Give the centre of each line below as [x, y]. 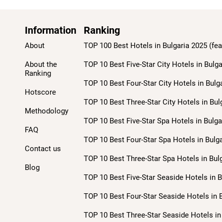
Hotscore [40, 92]
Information [51, 30]
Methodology [47, 111]
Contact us [43, 149]
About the [41, 64]
